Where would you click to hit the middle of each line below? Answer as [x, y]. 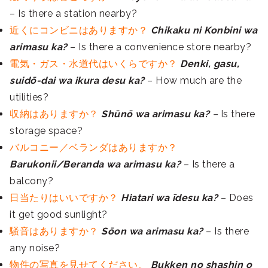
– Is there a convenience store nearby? [159, 47]
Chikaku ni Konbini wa [204, 31]
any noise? [35, 248]
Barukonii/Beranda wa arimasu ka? [95, 165]
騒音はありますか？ [54, 232]
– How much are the [193, 81]
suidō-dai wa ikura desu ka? [77, 81]
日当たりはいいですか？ [64, 198]
